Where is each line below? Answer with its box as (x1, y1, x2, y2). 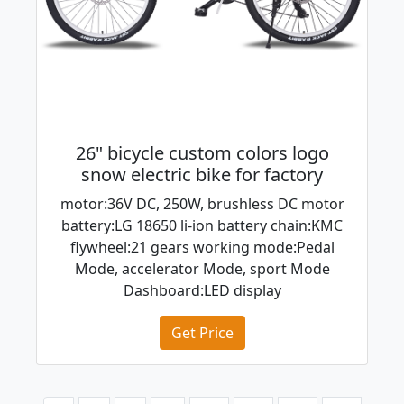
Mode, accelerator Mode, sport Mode (74, 259, 330, 280)
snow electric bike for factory (81, 162, 323, 188)
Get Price (170, 323, 234, 344)
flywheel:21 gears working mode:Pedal (69, 237, 335, 258)
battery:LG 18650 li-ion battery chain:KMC (61, 216, 343, 236)
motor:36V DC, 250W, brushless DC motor (60, 194, 344, 215)
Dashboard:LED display (123, 280, 281, 301)
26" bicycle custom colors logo (75, 141, 329, 166)
